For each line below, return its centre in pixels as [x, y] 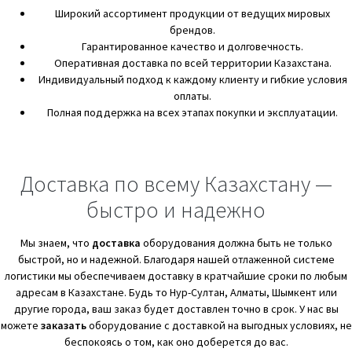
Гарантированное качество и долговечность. [192, 47]
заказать [63, 326]
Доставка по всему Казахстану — [176, 184]
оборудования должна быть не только [236, 243]
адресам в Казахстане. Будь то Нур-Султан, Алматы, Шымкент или [176, 293]
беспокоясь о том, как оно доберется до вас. [176, 342]
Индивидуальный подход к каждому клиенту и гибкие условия [192, 80]
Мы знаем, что [56, 243]
